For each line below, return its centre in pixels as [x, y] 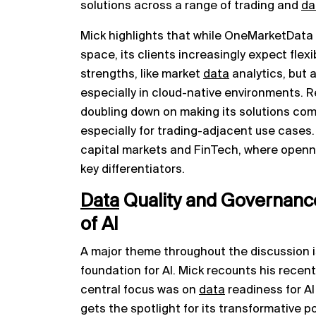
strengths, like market [142, 74]
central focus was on [140, 290]
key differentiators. [133, 169]
